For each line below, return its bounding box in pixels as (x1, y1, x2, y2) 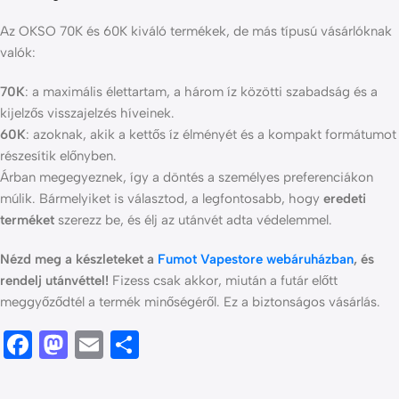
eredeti (323, 191, 366, 208)
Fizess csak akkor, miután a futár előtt (109, 273, 338, 289)
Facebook (32, 328, 159, 362)
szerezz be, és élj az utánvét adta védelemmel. (54, 212, 332, 229)
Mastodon (68, 328, 198, 362)
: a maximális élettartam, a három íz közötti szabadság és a (25, 84, 378, 101)
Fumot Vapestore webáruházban (158, 251, 354, 268)
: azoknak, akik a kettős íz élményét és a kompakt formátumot (26, 126, 396, 143)
